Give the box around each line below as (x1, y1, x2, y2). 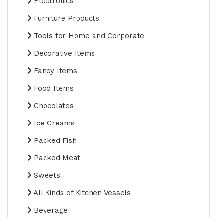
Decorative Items (31, 49, 95, 58)
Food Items (31, 84, 74, 93)
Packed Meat (31, 154, 80, 163)
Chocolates (31, 101, 74, 110)
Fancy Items (31, 66, 77, 76)
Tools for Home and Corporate (31, 31, 144, 41)
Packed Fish (31, 136, 77, 145)
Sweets (31, 171, 60, 180)
